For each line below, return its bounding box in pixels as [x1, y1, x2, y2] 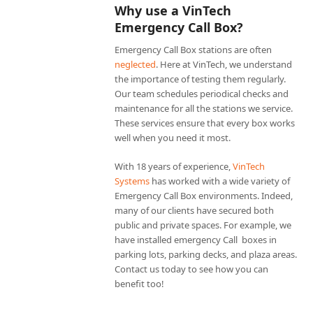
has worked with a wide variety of [149, 174, 290, 187]
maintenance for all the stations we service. [114, 101, 293, 115]
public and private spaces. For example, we [114, 218, 291, 231]
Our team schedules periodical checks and [114, 87, 289, 100]
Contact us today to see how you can [114, 262, 268, 275]
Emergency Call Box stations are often [114, 43, 272, 56]
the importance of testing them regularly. [114, 72, 286, 85]
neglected [114, 57, 156, 71]
